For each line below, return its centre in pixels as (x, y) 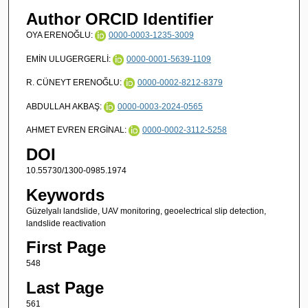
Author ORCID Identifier (119, 19)
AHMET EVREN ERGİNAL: (77, 130)
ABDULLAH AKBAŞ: (65, 106)
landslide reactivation (66, 223)
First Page (66, 247)
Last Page (65, 287)
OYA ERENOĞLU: (60, 35)
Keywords (65, 195)
